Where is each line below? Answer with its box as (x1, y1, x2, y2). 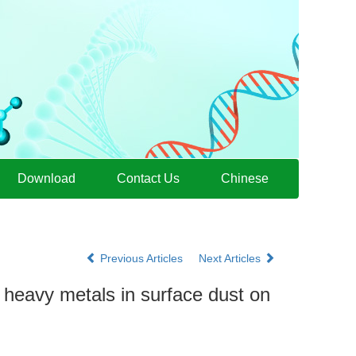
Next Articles (199, 252, 264, 265)
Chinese (221, 172, 269, 185)
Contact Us (117, 172, 180, 185)
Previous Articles (97, 252, 186, 265)
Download (17, 172, 75, 185)
